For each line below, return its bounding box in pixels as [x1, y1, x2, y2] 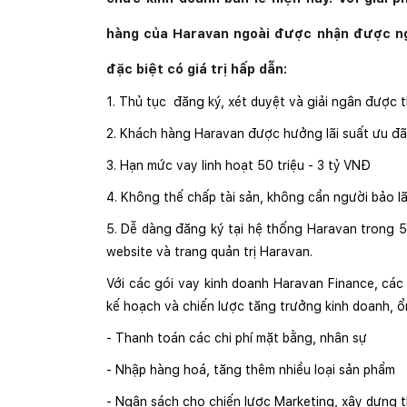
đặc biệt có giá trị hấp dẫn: [106, 61, 291, 76]
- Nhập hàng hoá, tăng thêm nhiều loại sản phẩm [106, 362, 395, 377]
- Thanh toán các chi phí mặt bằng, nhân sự [106, 330, 367, 345]
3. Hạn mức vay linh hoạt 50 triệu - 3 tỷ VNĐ [106, 157, 371, 173]
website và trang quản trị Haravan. [106, 243, 313, 259]
